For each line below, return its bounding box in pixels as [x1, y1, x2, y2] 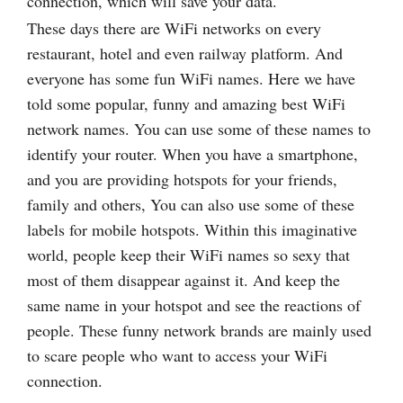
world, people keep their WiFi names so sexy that [27, 243, 350, 265]
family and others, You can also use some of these [27, 193, 354, 215]
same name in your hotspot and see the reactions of [27, 293, 361, 316]
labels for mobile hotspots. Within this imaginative [27, 218, 357, 240]
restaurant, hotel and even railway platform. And [27, 41, 343, 64]
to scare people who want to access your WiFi [27, 344, 327, 366]
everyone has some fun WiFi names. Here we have [27, 67, 355, 89]
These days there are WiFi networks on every [27, 16, 321, 39]
